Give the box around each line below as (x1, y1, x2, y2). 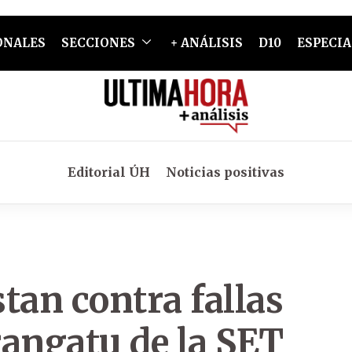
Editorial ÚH (68, 164, 150, 180)
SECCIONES (60, 35, 135, 50)
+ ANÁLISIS (170, 35, 243, 50)
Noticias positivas (166, 164, 284, 180)
